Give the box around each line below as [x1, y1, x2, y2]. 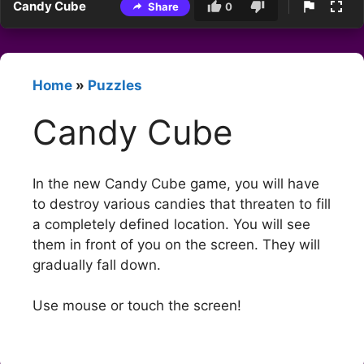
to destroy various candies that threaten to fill [32, 195, 331, 212]
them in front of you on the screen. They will [32, 236, 320, 253]
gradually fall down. [32, 256, 161, 273]
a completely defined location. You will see [32, 215, 310, 232]
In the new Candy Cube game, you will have [32, 175, 319, 192]
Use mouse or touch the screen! [32, 297, 241, 314]
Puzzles [88, 77, 142, 94]
